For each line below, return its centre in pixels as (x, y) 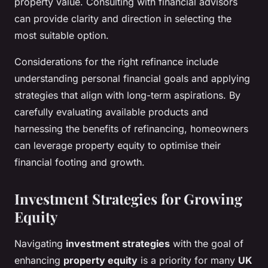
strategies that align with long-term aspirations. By (127, 95)
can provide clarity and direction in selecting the (123, 19)
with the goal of (207, 244)
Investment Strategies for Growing (128, 199)
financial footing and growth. (80, 162)
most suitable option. (62, 36)
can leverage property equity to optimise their (118, 146)
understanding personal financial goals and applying (132, 79)
